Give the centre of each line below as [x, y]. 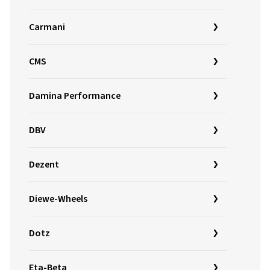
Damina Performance [75, 96]
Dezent [44, 165]
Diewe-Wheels [58, 199]
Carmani [47, 27]
